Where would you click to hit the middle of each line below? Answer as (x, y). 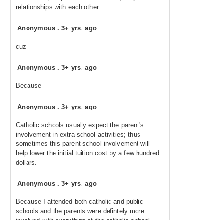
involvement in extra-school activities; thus (78, 134)
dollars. (27, 162)
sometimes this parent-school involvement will (83, 144)
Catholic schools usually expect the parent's (80, 125)
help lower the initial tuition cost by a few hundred (87, 153)
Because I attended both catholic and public (80, 202)
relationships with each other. (58, 7)
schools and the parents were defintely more (80, 211)
